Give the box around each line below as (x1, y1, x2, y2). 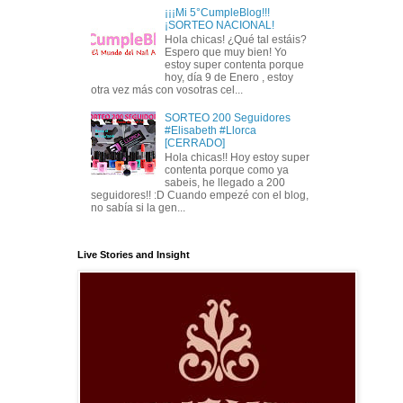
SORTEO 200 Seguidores (164, 111, 291, 124)
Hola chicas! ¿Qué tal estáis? (164, 33, 307, 47)
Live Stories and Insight (77, 248, 190, 260)
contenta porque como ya (164, 164, 289, 177)
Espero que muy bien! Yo (164, 46, 287, 59)
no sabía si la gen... (91, 201, 185, 215)
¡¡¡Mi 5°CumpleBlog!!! (164, 5, 270, 19)
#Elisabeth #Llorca (164, 123, 256, 137)
